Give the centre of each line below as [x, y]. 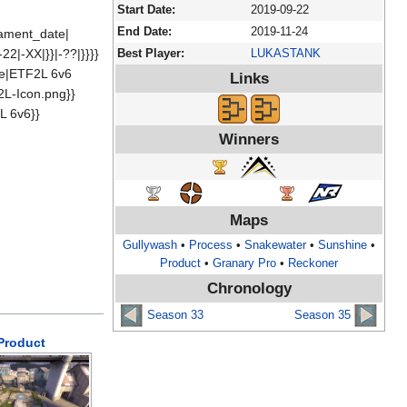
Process [211, 246]
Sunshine [342, 246]
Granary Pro [244, 264]
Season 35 [323, 316]
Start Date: [146, 10]
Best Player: [151, 54]
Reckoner [313, 264]
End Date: [144, 32]
